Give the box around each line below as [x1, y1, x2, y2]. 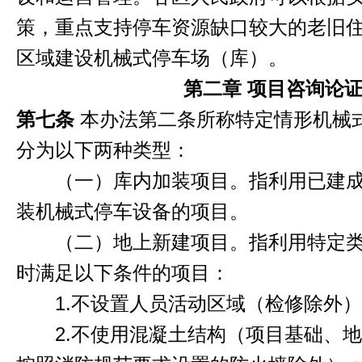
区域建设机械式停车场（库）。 [16, 48, 288, 69]
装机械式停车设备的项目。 [16, 201, 249, 222]
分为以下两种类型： [16, 140, 191, 161]
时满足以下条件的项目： [16, 263, 229, 284]
